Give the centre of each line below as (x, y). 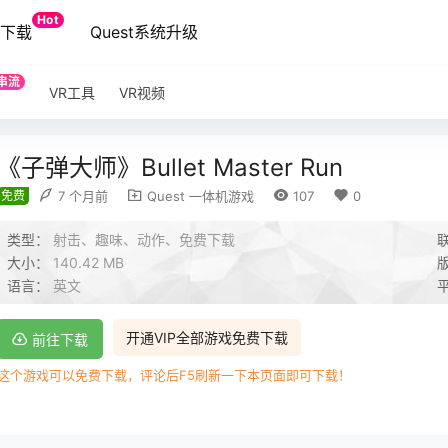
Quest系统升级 (143, 32)
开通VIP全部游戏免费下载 (207, 337)
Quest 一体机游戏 (198, 196)
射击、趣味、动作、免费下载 (144, 239)
